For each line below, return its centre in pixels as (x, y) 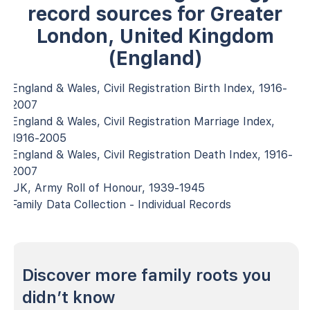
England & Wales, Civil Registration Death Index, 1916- (152, 154)
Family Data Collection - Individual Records (121, 204)
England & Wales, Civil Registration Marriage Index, (143, 121)
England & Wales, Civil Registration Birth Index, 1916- (149, 88)
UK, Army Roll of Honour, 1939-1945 (108, 188)
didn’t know (69, 297)
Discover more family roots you (147, 275)
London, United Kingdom (155, 36)
